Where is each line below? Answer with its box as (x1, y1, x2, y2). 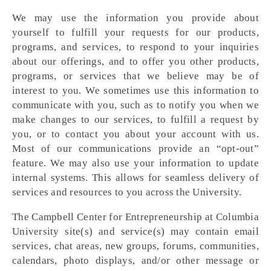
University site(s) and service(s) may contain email (12, 226, 259, 237)
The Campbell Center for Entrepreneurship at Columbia (12, 211, 259, 223)
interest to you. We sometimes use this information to (12, 85, 259, 96)
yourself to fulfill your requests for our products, (12, 27, 259, 38)
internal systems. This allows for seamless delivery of (12, 172, 259, 183)
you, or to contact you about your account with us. (12, 128, 259, 140)
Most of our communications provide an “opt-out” (12, 143, 259, 154)
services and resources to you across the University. (12, 186, 242, 198)
